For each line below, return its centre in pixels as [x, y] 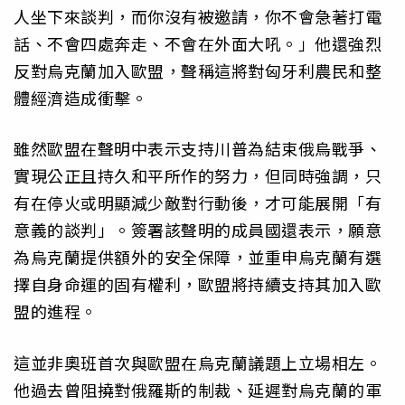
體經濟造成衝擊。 [80, 97]
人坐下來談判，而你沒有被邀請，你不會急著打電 [198, 16]
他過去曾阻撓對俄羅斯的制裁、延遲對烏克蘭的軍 [198, 389]
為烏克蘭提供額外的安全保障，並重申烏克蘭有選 [198, 257]
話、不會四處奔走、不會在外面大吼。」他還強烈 [198, 43]
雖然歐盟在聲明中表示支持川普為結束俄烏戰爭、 [198, 149]
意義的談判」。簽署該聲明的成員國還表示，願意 [198, 230]
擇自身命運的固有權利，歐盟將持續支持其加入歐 [198, 284]
